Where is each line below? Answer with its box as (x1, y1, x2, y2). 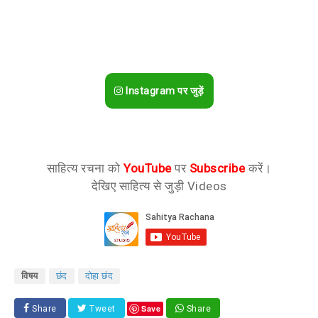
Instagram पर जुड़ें (123, 85, 204, 97)
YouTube (124, 161, 172, 176)
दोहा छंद (84, 270, 113, 282)
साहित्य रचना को (46, 161, 124, 176)
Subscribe (189, 161, 246, 176)
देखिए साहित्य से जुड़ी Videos (91, 179, 227, 194)
